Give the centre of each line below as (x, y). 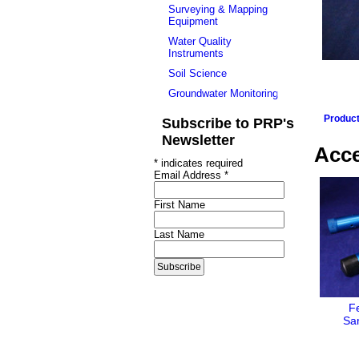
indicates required (200, 163)
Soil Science (198, 73)
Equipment (193, 21)
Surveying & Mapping (218, 9)
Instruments (196, 53)
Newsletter (198, 140)
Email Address (189, 175)
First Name (179, 205)
